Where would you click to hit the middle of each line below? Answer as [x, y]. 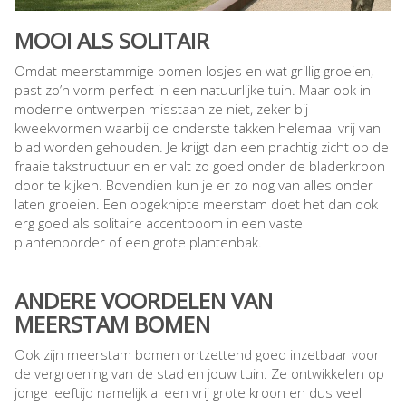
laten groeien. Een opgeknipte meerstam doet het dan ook [196, 204]
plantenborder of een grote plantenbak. [138, 242]
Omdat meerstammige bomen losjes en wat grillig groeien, [194, 71]
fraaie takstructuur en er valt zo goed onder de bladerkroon [200, 166]
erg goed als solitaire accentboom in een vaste [159, 223]
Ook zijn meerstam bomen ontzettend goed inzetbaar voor [197, 355]
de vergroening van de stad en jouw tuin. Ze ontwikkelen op [199, 374]
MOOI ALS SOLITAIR [112, 41]
